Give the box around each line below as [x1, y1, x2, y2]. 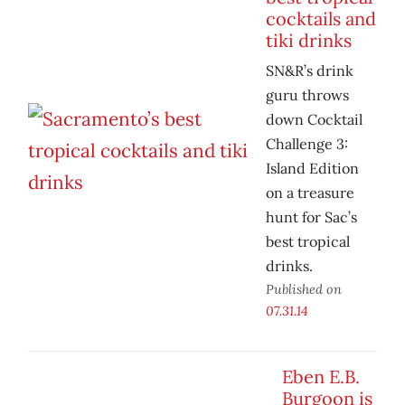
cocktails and [266, 7, 376, 31]
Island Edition [266, 159, 359, 178]
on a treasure [266, 184, 354, 202]
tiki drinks [266, 29, 352, 52]
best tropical [266, 232, 350, 251]
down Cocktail [266, 110, 363, 129]
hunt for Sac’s [266, 208, 357, 227]
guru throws [266, 86, 349, 105]
